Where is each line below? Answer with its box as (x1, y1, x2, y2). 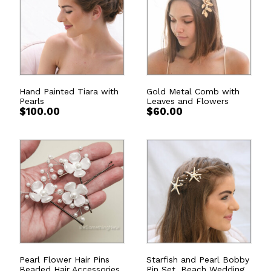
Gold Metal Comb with (146, 87, 240, 96)
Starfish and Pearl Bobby (146, 255, 249, 264)
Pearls (19, 96, 44, 106)
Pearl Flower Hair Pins (19, 255, 109, 264)
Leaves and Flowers (146, 96, 229, 106)
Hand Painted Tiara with (19, 87, 119, 96)
